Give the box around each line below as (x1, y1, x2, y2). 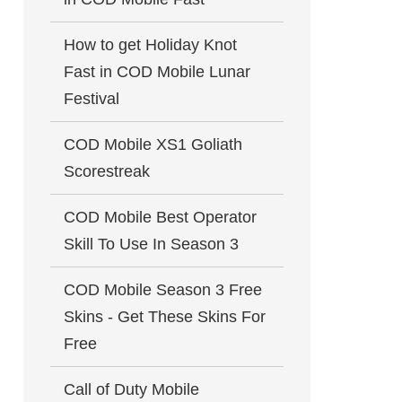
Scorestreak (64, 162, 150, 180)
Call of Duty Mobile (64, 380, 199, 398)
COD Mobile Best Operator (64, 208, 257, 226)
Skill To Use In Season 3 (64, 235, 239, 253)
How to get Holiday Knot (64, 36, 237, 54)
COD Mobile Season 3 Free (64, 281, 262, 299)
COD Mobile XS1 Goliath (64, 135, 242, 153)
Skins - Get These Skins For (64, 308, 266, 326)
